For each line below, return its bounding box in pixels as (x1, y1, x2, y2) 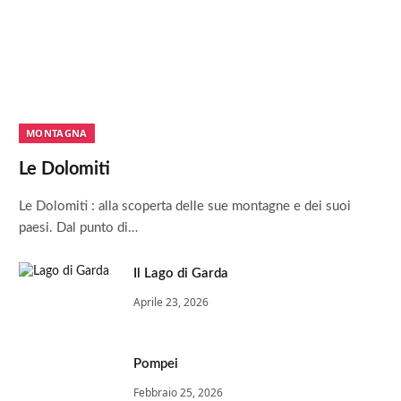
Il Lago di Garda (133, 266, 228, 280)
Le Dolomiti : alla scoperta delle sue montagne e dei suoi (19, 199, 351, 213)
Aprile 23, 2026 (133, 294, 209, 310)
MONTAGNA (26, 125, 88, 140)
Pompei (133, 356, 178, 371)
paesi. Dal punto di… (19, 220, 138, 235)
